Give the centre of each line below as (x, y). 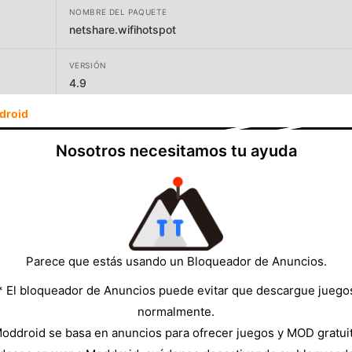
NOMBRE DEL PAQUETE (118, 11)
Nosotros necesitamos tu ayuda (176, 150)
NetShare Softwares (121, 136)
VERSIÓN (88, 65)
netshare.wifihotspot (122, 29)
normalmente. (176, 311)
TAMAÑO (88, 172)
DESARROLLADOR (106, 118)
